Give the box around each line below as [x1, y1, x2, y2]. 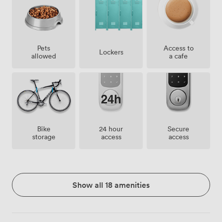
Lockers [99, 47, 123, 57]
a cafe [169, 51, 188, 61]
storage [32, 132, 55, 142]
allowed [31, 51, 56, 61]
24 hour [99, 124, 123, 134]
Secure [167, 124, 189, 134]
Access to [163, 43, 194, 53]
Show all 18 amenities [72, 179, 150, 191]
